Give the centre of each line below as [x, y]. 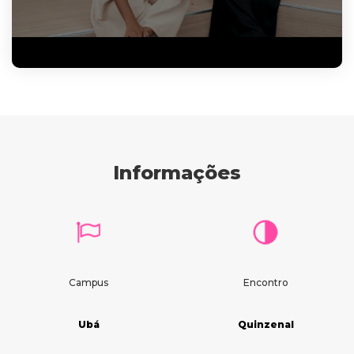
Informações [177, 172]
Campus [88, 282]
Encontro [265, 282]
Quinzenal [265, 324]
